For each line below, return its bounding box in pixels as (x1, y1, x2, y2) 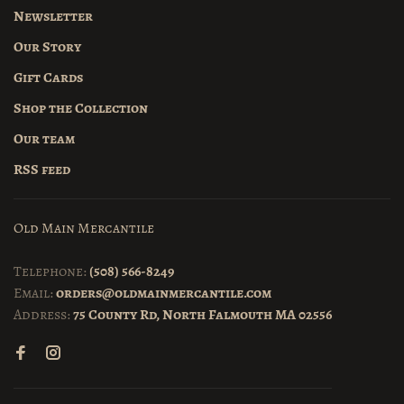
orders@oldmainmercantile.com (56, 283, 271, 303)
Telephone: (14, 262, 89, 281)
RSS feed (14, 160, 70, 179)
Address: (14, 305, 73, 325)
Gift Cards (14, 68, 83, 87)
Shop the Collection (14, 98, 148, 118)
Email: (14, 283, 56, 303)
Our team (14, 129, 75, 149)
